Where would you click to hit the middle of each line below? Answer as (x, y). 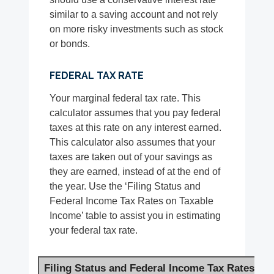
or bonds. (70, 44)
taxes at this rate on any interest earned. (136, 128)
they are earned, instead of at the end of (135, 172)
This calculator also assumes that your (133, 143)
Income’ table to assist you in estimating (135, 216)
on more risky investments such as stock (137, 29)
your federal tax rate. (94, 231)
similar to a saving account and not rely (134, 15)
